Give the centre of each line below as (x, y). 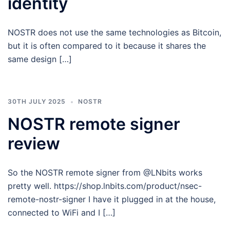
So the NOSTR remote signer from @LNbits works (105, 172)
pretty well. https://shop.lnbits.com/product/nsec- (105, 186)
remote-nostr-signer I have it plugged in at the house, (112, 199)
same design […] (40, 59)
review (34, 143)
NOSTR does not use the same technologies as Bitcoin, (114, 32)
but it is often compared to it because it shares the (107, 46)
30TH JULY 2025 (37, 101)
